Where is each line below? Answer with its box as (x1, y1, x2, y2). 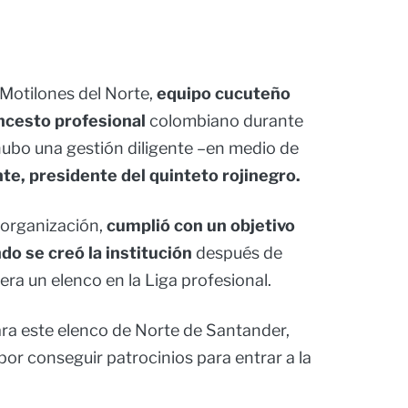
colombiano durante (146, 111, 303, 131)
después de (192, 243, 282, 263)
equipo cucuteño (157, 84, 291, 104)
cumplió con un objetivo (107, 216, 295, 236)
